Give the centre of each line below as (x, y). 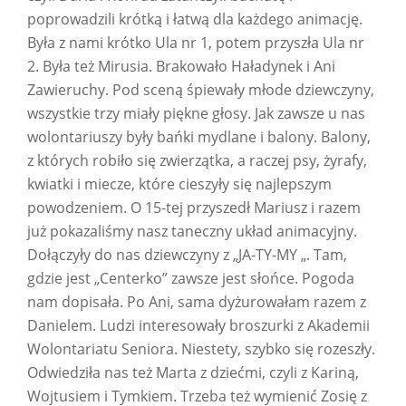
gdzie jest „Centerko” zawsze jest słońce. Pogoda (191, 278)
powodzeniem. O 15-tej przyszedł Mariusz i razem (194, 207)
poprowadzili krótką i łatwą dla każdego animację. (195, 19)
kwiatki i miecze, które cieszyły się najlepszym (179, 184)
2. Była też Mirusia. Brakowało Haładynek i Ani (181, 66)
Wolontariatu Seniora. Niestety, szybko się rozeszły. (201, 348)
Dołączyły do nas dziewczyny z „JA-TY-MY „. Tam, (187, 254)
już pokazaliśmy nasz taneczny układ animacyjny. (192, 231)
